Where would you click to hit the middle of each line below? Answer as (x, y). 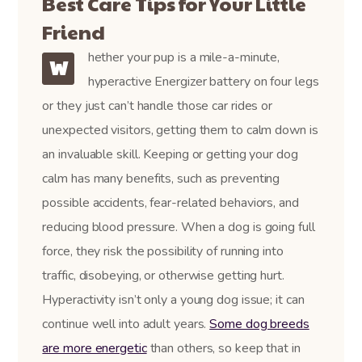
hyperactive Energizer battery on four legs (203, 81)
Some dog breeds (259, 324)
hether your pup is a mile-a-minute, (184, 57)
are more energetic (95, 348)
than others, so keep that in (223, 348)
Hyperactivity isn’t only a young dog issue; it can (173, 299)
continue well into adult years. (126, 324)
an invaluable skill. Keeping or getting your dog (170, 154)
